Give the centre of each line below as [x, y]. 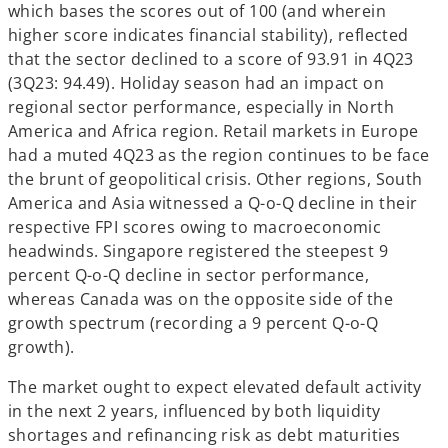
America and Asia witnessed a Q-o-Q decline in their [213, 203]
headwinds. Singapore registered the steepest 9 [198, 251]
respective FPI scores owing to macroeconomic [195, 227]
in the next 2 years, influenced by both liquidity [194, 411]
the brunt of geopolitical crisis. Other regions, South [215, 179]
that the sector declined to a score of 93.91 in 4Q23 [211, 59]
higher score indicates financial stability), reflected [208, 35]
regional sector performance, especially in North [201, 107]
